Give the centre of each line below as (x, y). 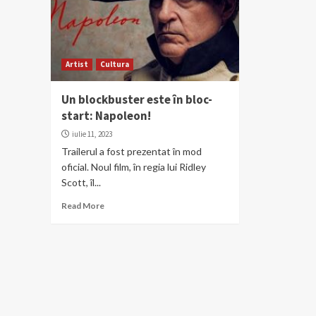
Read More (83, 205)
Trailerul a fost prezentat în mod (132, 151)
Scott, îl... (81, 182)
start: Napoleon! (106, 115)
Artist (77, 64)
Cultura (115, 64)
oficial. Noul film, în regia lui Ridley (134, 166)
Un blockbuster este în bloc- (137, 99)
